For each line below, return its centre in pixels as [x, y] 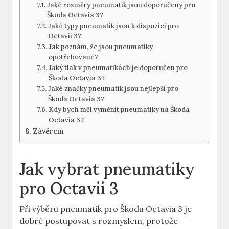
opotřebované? [73, 57]
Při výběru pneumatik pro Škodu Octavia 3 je [106, 209]
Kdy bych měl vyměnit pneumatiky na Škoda [119, 110]
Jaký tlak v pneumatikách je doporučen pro [118, 68]
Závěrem [49, 131]
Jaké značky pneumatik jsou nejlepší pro [113, 89]
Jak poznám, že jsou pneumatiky [100, 47]
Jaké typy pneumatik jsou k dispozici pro [113, 26]
